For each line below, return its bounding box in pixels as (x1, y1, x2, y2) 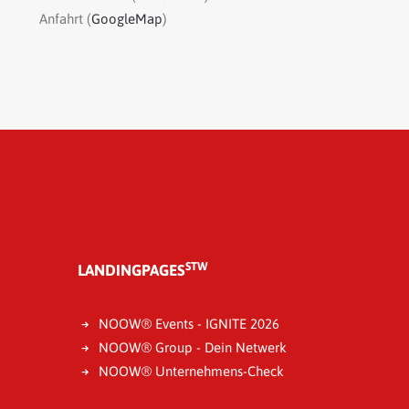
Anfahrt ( (39, 11, 91, 26)
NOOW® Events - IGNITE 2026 (98, 316, 279, 331)
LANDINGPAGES (78, 261, 185, 279)
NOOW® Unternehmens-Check (98, 363, 284, 379)
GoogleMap (91, 11, 163, 26)
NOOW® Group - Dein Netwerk (98, 340, 287, 355)
